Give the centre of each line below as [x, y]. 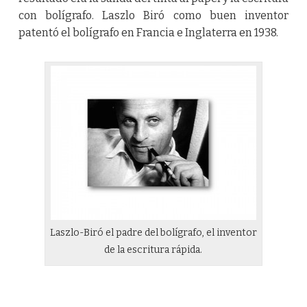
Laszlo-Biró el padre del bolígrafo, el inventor [153, 233]
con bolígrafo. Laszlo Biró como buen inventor [153, 16]
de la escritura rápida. [153, 250]
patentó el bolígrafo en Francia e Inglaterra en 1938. [148, 33]
